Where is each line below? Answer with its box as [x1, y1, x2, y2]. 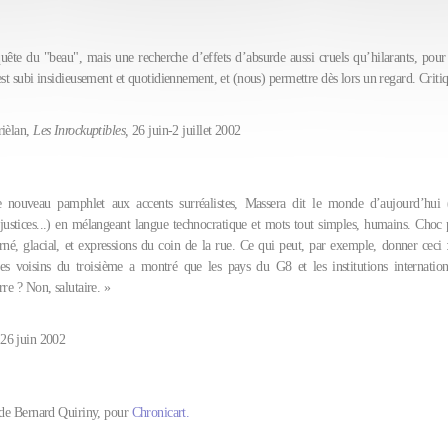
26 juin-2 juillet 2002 [128, 123, 241, 138]
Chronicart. [131, 405, 190, 420]
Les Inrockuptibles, [33, 123, 129, 138]
